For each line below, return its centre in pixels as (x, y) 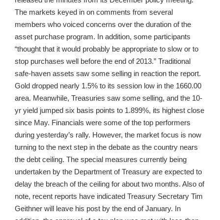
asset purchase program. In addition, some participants (103, 37)
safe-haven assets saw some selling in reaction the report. (108, 73)
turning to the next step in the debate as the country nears (106, 147)
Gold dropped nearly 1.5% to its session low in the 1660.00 (108, 86)
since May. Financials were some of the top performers (103, 123)
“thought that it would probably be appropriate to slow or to (107, 49)
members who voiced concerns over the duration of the (103, 24)
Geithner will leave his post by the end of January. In (98, 208)
